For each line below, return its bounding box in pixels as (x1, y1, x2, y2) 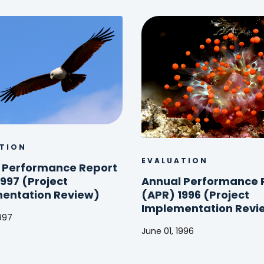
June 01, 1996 (141, 227, 194, 236)
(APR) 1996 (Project (141, 190, 249, 202)
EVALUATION (141, 157, 208, 165)
